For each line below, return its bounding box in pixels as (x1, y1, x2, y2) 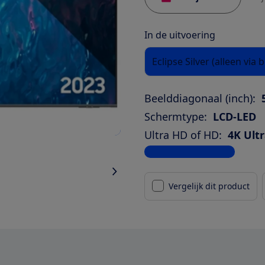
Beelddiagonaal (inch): (144, 91, 256, 105)
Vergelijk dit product (169, 180, 250, 192)
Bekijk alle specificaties (144, 146, 235, 157)
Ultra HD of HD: (144, 127, 222, 142)
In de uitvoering (144, 28, 215, 41)
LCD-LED (213, 109, 256, 124)
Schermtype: (144, 109, 207, 124)
